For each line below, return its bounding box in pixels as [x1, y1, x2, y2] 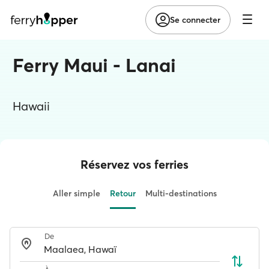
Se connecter [170, 14, 220, 25]
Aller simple [52, 188, 100, 199]
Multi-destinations [145, 188, 217, 199]
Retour [109, 188, 136, 199]
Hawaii [13, 98, 50, 113]
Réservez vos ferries [80, 157, 189, 172]
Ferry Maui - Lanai [13, 53, 176, 77]
